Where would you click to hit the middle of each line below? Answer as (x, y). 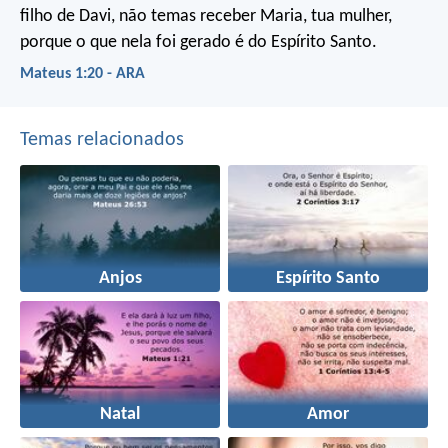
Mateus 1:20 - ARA (82, 74)
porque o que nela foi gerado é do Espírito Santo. (198, 43)
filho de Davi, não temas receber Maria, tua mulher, (206, 17)
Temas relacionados (102, 139)
